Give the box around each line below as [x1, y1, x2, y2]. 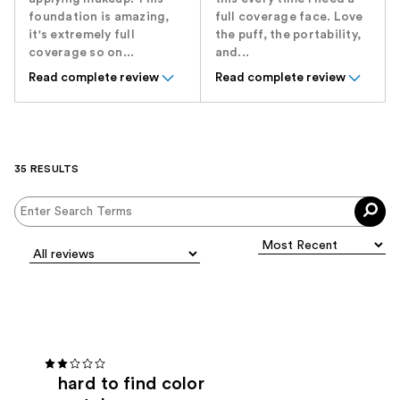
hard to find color [58, 374, 204, 393]
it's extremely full [29, 29, 135, 42]
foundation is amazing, [29, 11, 170, 24]
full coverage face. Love [214, 11, 363, 24]
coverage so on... [29, 46, 135, 60]
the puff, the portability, [214, 29, 362, 42]
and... [214, 46, 250, 60]
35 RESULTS [14, 163, 79, 175]
